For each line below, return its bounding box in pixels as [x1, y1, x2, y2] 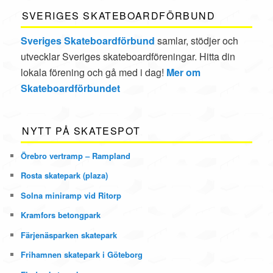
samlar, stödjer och [155, 34, 239, 48]
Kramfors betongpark [21, 209, 101, 221]
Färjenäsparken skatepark [21, 229, 118, 241]
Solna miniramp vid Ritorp [21, 189, 122, 201]
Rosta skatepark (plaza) [21, 169, 108, 182]
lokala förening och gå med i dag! [21, 65, 167, 80]
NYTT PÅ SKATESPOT [22, 123, 141, 138]
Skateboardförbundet [21, 81, 121, 96]
